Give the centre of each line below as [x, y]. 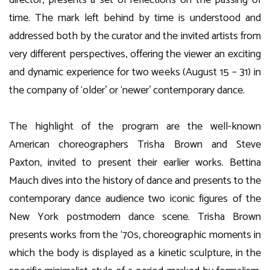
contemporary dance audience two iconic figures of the [135, 199]
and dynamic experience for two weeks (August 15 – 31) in [135, 72]
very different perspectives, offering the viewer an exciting [135, 54]
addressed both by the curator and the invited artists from [135, 36]
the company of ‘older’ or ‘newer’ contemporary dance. [127, 90]
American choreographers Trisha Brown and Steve [135, 145]
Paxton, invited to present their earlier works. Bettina [135, 163]
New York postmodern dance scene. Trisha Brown [135, 217]
